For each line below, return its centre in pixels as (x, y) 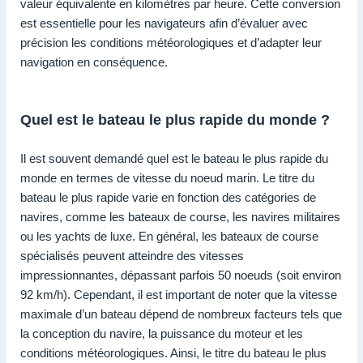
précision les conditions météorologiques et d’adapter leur (171, 43)
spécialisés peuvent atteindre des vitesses (132, 256)
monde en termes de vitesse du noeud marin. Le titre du (167, 178)
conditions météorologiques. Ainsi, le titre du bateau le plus (173, 353)
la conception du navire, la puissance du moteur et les (162, 334)
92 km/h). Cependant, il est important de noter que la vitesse (179, 295)
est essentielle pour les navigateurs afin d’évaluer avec (164, 23)
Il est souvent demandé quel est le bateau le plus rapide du (174, 159)
